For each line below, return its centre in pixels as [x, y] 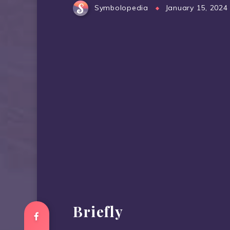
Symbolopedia [121, 8]
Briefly [98, 211]
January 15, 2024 [196, 8]
